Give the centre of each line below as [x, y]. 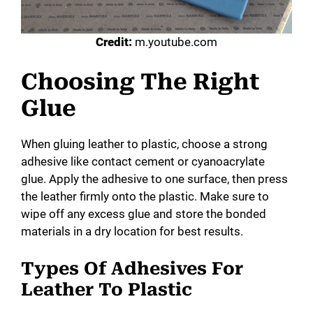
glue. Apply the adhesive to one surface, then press [154, 179]
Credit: [114, 42]
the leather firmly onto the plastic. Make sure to [145, 197]
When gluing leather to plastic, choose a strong [144, 144]
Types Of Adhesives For [132, 268]
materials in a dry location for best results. [132, 232]
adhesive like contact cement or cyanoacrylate [143, 162]
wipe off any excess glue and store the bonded [144, 214]
